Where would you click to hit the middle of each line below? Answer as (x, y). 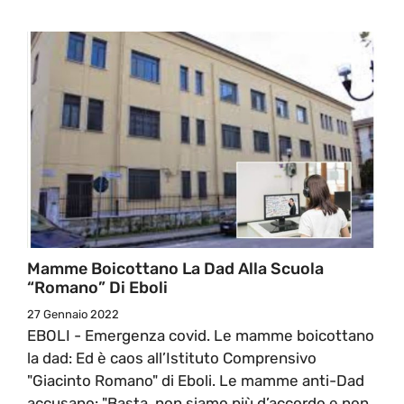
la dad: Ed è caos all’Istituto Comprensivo (172, 358)
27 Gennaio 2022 (73, 314)
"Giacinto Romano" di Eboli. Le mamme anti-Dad (196, 380)
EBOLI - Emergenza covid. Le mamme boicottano (201, 335)
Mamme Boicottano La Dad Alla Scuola (175, 268)
